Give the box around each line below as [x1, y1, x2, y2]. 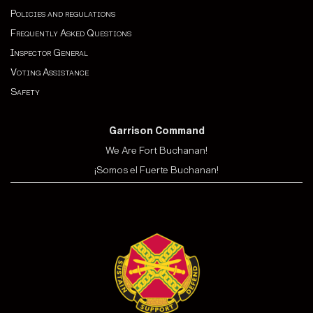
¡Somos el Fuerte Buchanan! [94, 163, 219, 176]
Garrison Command [108, 124, 205, 137]
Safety [10, 85, 40, 98]
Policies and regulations [10, 7, 115, 20]
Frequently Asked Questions [10, 27, 131, 39]
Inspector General [10, 46, 88, 59]
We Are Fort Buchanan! [105, 144, 208, 156]
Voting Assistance [10, 66, 89, 78]
